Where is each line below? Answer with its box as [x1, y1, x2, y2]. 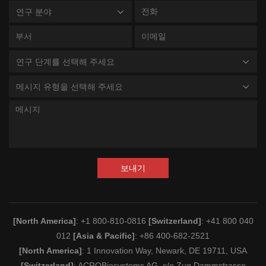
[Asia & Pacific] [73, 231, 135, 241]
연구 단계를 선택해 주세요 [16, 56, 115, 66]
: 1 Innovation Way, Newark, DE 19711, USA [82, 246, 247, 256]
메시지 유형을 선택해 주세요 [16, 81, 123, 91]
